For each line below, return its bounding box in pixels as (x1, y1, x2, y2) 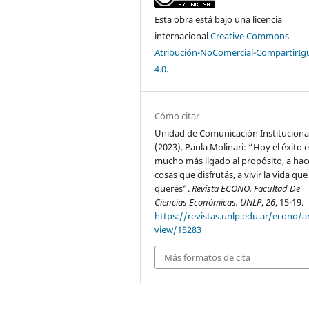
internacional (154, 29, 211, 42)
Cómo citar (154, 109, 200, 122)
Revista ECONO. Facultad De (192, 181, 301, 195)
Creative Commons (210, 29, 290, 42)
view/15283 (154, 223, 202, 236)
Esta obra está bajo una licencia (154, 12, 283, 26)
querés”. (154, 181, 192, 195)
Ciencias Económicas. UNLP (154, 195, 262, 208)
